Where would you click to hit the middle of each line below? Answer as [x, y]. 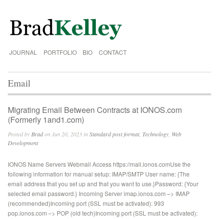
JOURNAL [23, 52]
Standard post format [115, 134]
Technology [156, 134]
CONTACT [112, 52]
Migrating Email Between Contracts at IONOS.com [95, 110]
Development [23, 143]
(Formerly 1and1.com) [46, 120]
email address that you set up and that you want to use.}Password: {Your [103, 184]
